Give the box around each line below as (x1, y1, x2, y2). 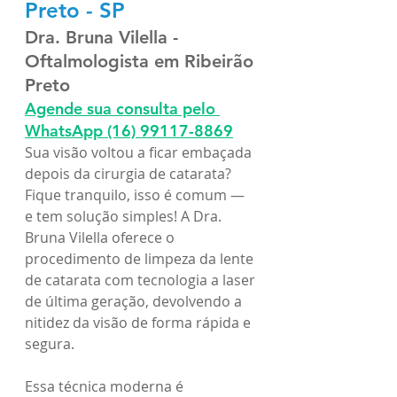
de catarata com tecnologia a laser (25, 269, 259, 290)
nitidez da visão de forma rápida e (25, 312, 254, 332)
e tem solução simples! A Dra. (25, 206, 225, 226)
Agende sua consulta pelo (25, 97, 220, 119)
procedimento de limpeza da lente (25, 248, 257, 269)
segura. (25, 333, 74, 354)
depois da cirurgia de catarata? (25, 163, 235, 183)
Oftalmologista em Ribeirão (25, 50, 259, 72)
